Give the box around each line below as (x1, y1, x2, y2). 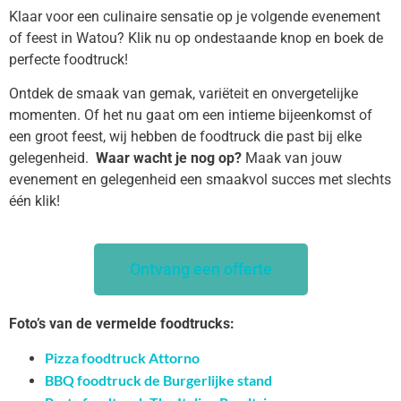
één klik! (9, 192, 60, 210)
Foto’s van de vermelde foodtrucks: (9, 314, 235, 332)
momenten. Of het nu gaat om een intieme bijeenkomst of (9, 107, 372, 124)
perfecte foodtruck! (9, 50, 128, 68)
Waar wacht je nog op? (96, 149, 242, 167)
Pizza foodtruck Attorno (45, 348, 200, 366)
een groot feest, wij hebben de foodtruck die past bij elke (9, 128, 362, 146)
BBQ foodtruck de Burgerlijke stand (45, 371, 272, 388)
